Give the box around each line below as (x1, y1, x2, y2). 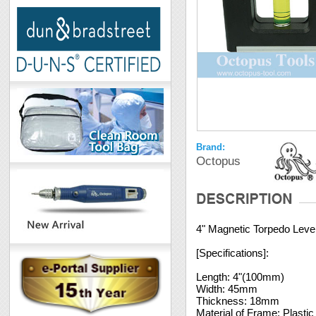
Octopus (196, 154, 241, 168)
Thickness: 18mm (196, 295, 280, 307)
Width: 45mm (196, 283, 258, 295)
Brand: (196, 142, 226, 152)
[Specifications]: (196, 247, 269, 259)
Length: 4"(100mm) (196, 271, 285, 283)
